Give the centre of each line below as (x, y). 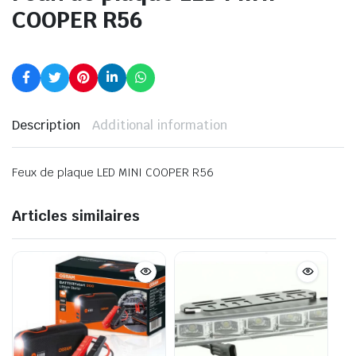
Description (46, 125)
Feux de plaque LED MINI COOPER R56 (113, 172)
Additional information (160, 125)
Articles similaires (76, 215)
